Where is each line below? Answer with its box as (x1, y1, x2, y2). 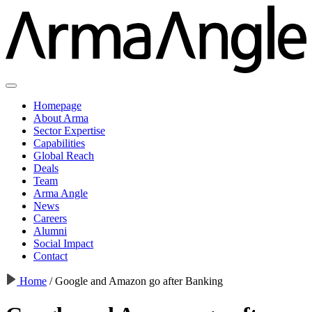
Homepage (33, 99, 81, 111)
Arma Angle (33, 187, 88, 199)
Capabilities (33, 136, 85, 149)
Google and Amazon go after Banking (52, 274, 223, 287)
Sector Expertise (33, 124, 105, 136)
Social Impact (33, 237, 93, 249)
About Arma (33, 111, 88, 124)
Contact (33, 249, 68, 262)
